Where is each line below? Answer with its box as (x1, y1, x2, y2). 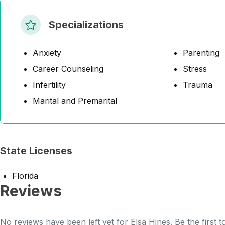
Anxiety (33, 48, 61, 58)
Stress (183, 64, 207, 74)
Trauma (183, 80, 212, 90)
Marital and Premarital (33, 96, 117, 106)
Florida (12, 171, 38, 181)
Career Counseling (33, 64, 103, 74)
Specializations (49, 19, 124, 31)
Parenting (183, 48, 219, 58)
